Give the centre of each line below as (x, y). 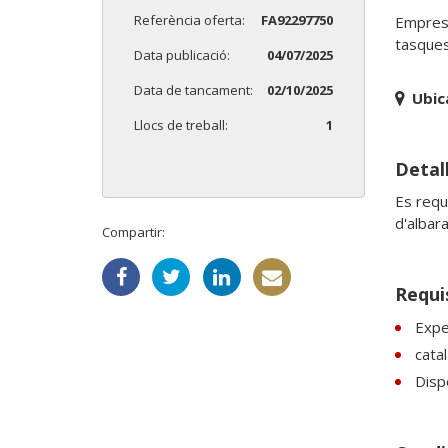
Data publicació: (182, 55)
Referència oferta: (189, 20)
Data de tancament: (193, 90)
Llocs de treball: (181, 125)
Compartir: (133, 232)
